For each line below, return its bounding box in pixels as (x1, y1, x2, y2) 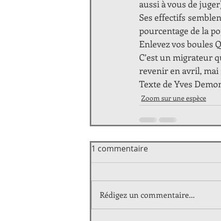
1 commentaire (91, 143, 148, 154)
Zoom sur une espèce (141, 93, 206, 103)
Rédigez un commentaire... (100, 189, 195, 200)
